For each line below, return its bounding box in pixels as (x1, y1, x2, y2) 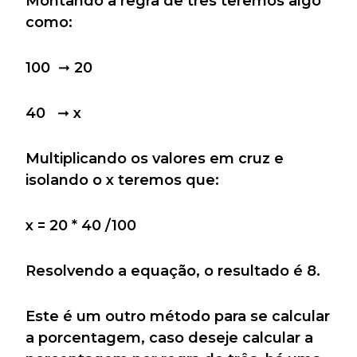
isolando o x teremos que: (25, 171, 219, 190)
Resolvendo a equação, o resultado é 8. (25, 262, 320, 280)
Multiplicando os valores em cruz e (25, 150, 284, 168)
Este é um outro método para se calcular (25, 308, 330, 326)
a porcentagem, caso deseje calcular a (25, 329, 313, 347)
